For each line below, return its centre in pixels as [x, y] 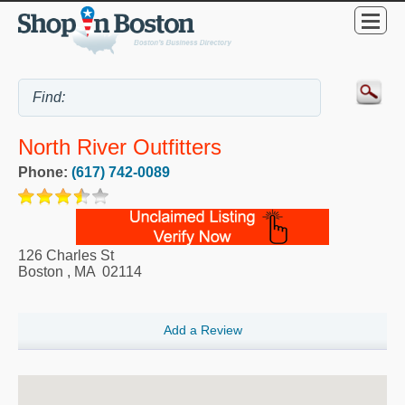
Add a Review [202, 330]
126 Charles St [66, 255]
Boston [41, 271]
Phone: [45, 172]
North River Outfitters [120, 147]
